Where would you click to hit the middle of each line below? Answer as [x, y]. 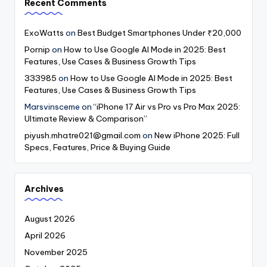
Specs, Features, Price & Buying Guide [97, 148]
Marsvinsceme [52, 107]
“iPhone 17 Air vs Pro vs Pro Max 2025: [167, 107]
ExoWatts [44, 33]
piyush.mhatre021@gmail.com [83, 136]
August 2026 [50, 218]
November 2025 [56, 252]
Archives [44, 189]
